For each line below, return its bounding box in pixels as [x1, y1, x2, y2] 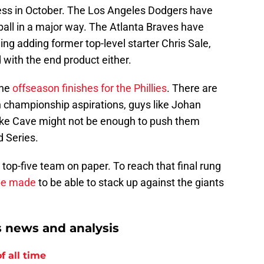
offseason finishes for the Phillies [12, 82, 167, 95]
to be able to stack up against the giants [36, 176, 224, 189]
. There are [167, 82, 217, 95]
